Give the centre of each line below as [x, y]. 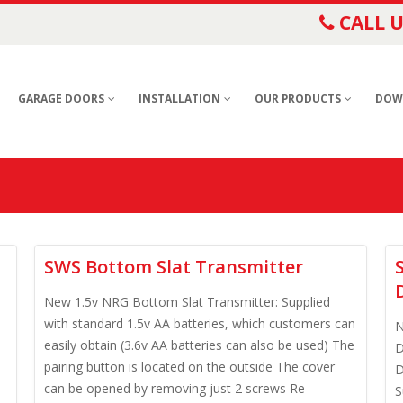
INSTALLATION [179, 99]
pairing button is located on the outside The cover [189, 367]
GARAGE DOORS [61, 99]
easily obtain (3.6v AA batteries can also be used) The [199, 345]
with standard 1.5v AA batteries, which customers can [200, 323]
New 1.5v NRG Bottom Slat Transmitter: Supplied [187, 302]
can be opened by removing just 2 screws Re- [177, 388]
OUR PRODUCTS [298, 99]
